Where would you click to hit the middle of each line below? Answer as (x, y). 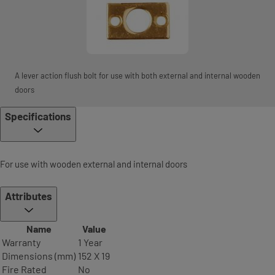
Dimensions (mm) (39, 256)
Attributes (29, 196)
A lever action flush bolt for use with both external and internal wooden (137, 76)
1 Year (90, 242)
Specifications (38, 116)
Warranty (21, 242)
